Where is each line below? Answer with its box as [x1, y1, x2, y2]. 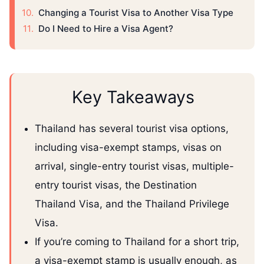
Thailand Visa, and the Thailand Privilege [35, 198, 229, 210]
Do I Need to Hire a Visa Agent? [38, 22, 173, 34]
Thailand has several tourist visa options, [35, 123, 229, 135]
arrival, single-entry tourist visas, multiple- [35, 160, 234, 173]
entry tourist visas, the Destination [35, 179, 197, 192]
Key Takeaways [71, 87, 194, 108]
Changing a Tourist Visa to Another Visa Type [38, 6, 233, 18]
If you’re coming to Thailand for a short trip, [35, 236, 239, 248]
